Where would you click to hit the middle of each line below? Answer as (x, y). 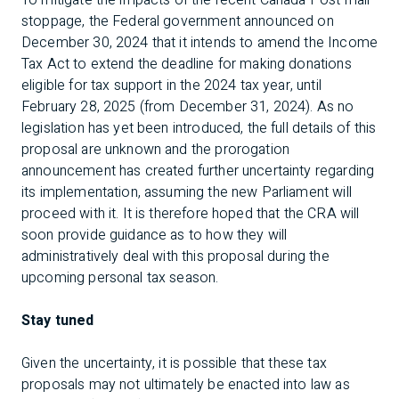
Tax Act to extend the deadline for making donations (187, 64)
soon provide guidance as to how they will (155, 235)
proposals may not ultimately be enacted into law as (186, 385)
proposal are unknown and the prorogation (156, 150)
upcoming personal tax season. (120, 278)
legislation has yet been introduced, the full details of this (199, 128)
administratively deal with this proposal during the (175, 256)
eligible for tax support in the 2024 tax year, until (171, 85)
